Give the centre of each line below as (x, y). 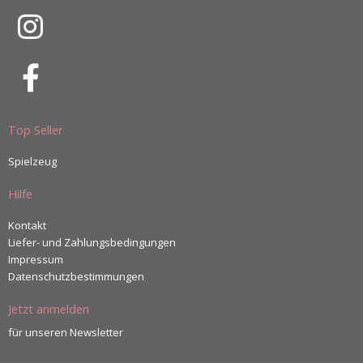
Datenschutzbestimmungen (76, 276)
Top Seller (36, 129)
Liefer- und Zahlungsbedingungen (92, 242)
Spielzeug (32, 161)
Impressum (36, 259)
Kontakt (27, 225)
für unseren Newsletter (66, 332)
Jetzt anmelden (49, 308)
